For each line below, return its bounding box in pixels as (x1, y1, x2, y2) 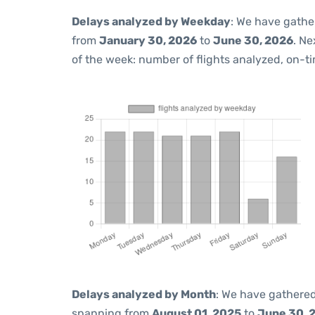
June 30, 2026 (213, 34, 293, 47)
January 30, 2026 (99, 34, 197, 47)
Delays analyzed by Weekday (72, 15, 231, 28)
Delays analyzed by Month (72, 288, 216, 301)
